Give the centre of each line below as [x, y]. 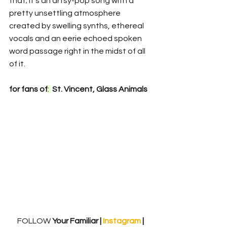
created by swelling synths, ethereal [77, 26]
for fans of [28, 89]
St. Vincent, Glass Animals [99, 89]
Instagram [122, 221]
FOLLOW [34, 221]
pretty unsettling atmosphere [66, 13]
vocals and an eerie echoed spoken [76, 38]
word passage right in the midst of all [78, 51]
